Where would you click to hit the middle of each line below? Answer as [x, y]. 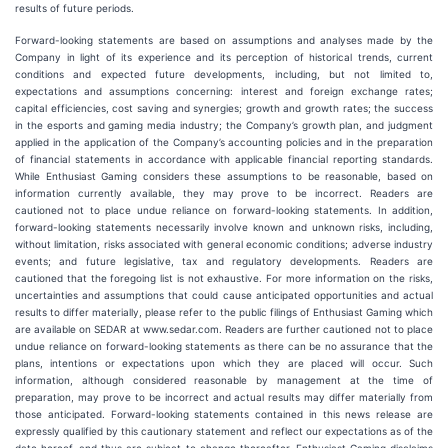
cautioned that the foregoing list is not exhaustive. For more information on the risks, [224, 278]
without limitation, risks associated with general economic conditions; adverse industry [224, 244]
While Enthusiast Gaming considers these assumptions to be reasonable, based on [224, 176]
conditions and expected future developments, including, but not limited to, [224, 74]
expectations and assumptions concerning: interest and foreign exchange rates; [224, 91]
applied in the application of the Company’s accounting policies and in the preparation [224, 142]
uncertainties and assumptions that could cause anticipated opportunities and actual [224, 295]
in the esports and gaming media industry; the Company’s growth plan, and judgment [224, 125]
